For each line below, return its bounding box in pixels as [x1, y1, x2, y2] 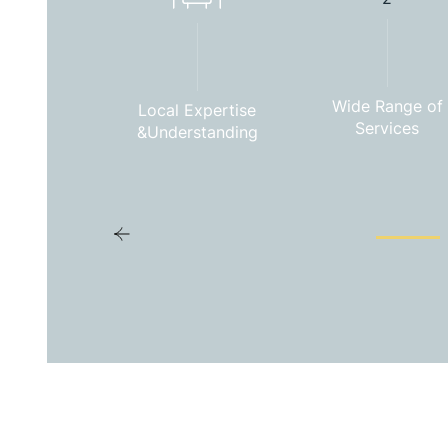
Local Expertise [138, 99, 256, 120]
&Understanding [136, 121, 258, 142]
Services [355, 117, 419, 138]
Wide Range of [331, 95, 443, 116]
